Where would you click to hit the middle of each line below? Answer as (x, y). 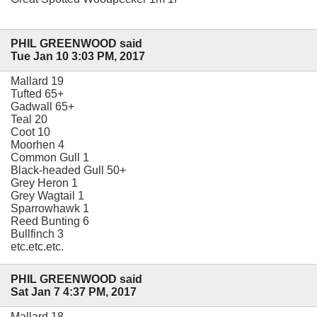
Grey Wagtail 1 (47, 196)
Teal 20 (29, 120)
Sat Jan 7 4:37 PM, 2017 (74, 292)
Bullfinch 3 (37, 234)
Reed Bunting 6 (50, 221)
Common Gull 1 (50, 158)
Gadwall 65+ (42, 107)
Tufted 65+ (37, 94)
